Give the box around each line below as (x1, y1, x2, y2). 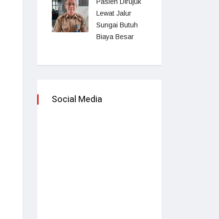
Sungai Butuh (96, 21, 138, 29)
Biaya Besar (96, 33, 134, 41)
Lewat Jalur (96, 9, 131, 17)
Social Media (52, 93, 102, 106)
